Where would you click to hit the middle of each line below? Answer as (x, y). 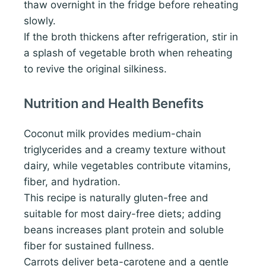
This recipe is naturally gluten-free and (116, 197)
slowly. (40, 20)
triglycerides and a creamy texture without (125, 149)
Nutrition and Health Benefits (114, 103)
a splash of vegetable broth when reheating (128, 53)
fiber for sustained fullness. (89, 246)
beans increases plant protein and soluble (124, 229)
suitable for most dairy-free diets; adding (122, 213)
